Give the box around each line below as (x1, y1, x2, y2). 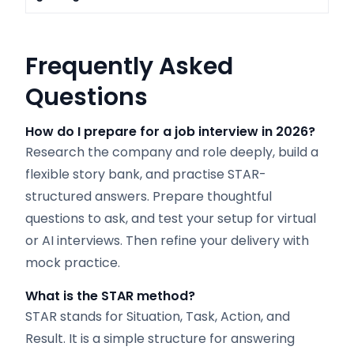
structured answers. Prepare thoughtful (25, 187, 272, 205)
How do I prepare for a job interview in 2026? (25, 122, 315, 141)
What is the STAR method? (25, 287, 195, 305)
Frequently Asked (25, 50, 233, 83)
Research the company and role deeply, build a (25, 143, 318, 161)
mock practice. (25, 254, 120, 272)
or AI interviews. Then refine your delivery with (25, 232, 309, 250)
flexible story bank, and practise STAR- (25, 165, 266, 183)
